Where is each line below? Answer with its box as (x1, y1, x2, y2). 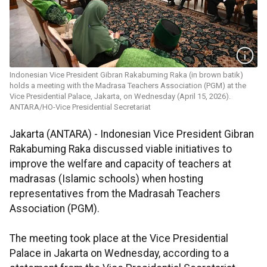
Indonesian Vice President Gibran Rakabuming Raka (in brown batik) (10, 70, 243, 80)
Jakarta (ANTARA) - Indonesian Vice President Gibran (10, 128, 254, 141)
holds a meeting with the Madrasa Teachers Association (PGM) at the (10, 81, 246, 91)
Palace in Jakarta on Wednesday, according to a (10, 247, 229, 260)
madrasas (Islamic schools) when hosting (10, 173, 203, 185)
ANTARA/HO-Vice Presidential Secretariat (10, 103, 151, 112)
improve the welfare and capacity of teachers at (10, 158, 231, 170)
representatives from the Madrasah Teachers (10, 188, 221, 200)
